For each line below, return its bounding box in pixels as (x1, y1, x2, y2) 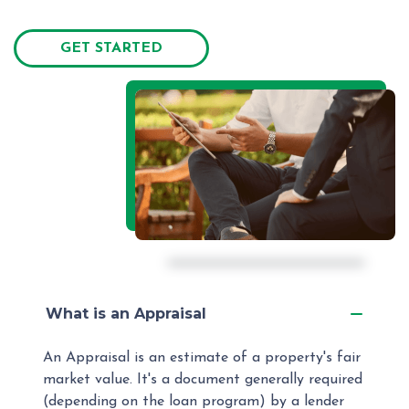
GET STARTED (60, 40, 163, 56)
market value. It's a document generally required (43, 372, 362, 387)
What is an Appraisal (46, 304, 206, 322)
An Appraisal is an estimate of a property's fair (43, 350, 361, 365)
